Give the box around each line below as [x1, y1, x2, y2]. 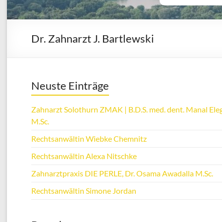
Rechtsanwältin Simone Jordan [31, 185, 136, 195]
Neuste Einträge [31, 78, 109, 92]
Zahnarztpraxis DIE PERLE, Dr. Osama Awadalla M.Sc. [31, 168, 213, 178]
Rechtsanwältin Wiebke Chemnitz [31, 133, 147, 143]
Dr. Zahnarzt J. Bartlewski [31, 31, 154, 45]
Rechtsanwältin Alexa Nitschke [31, 151, 137, 161]
